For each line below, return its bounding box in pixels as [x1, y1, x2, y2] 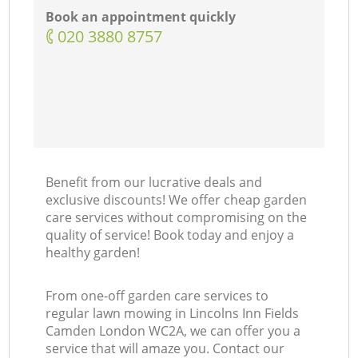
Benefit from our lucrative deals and [46, 173, 263, 192]
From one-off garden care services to [46, 287, 269, 305]
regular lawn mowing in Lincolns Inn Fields [46, 304, 300, 323]
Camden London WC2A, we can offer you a [46, 322, 301, 340]
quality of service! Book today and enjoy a [46, 226, 295, 245]
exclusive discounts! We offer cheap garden [46, 191, 308, 209]
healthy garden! [46, 244, 141, 262]
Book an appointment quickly [46, 8, 237, 26]
